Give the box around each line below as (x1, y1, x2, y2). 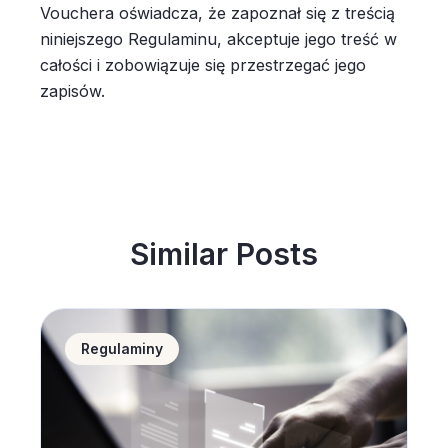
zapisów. (40, 81, 110, 101)
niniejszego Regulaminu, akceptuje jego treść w (40, 29, 397, 49)
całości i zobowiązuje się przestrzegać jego (40, 55, 366, 75)
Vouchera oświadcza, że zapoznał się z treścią (40, 3, 395, 23)
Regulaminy (81, 340, 163, 357)
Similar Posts (130, 236, 318, 272)
